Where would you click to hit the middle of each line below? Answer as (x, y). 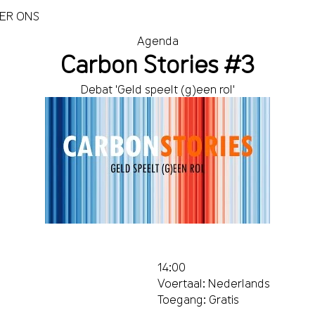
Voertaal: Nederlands (213, 283)
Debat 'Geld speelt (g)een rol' (157, 89)
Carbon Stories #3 (157, 65)
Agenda (157, 41)
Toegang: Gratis (198, 299)
